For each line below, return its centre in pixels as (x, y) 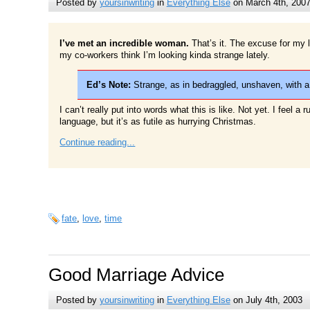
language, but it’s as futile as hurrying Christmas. (158, 122)
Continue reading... (98, 142)
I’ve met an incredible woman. (125, 44)
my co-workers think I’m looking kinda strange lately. (165, 55)
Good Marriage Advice (137, 275)
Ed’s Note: (108, 84)
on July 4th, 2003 (266, 300)
